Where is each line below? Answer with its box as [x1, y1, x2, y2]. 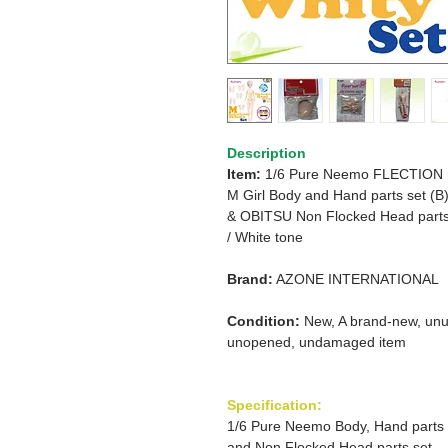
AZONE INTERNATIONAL [276, 271, 439, 287]
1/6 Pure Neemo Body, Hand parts [227, 418, 444, 434]
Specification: [227, 397, 322, 413]
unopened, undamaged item [227, 334, 406, 350]
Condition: [227, 313, 300, 329]
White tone [235, 229, 303, 245]
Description [227, 145, 306, 161]
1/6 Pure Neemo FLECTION [265, 166, 443, 182]
